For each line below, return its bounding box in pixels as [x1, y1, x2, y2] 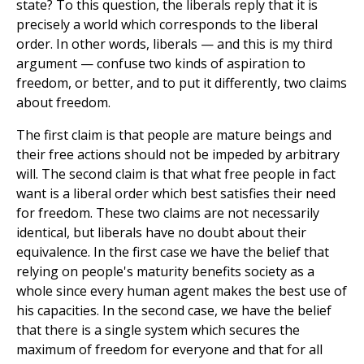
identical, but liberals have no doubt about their [16, 223, 306, 242]
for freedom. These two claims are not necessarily [16, 204, 319, 223]
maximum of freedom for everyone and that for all [16, 340, 323, 359]
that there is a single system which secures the [16, 321, 300, 340]
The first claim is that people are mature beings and [16, 126, 331, 145]
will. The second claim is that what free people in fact [16, 165, 336, 184]
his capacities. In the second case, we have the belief [16, 301, 331, 320]
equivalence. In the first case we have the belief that [16, 243, 329, 262]
